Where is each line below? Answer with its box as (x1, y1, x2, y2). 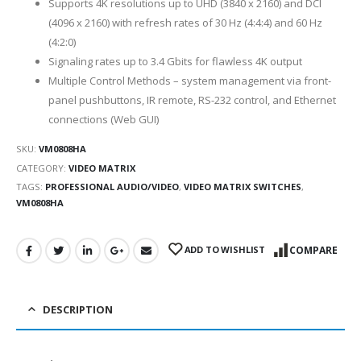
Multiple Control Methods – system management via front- (48, 73, 331, 89)
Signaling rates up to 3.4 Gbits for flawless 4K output (48, 54, 302, 69)
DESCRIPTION (43, 301, 113, 317)
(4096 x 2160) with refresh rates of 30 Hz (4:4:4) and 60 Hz (48, 15, 322, 31)
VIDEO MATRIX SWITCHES (184, 180, 301, 193)
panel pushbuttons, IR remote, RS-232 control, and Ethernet (48, 93, 336, 108)
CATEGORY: (16, 161, 68, 174)
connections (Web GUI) (48, 112, 159, 127)
